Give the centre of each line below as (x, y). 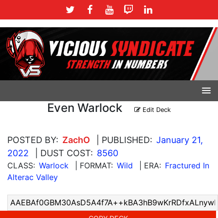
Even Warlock (85, 108)
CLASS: (21, 165)
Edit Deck (156, 109)
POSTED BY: (33, 140)
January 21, (180, 140)
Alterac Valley (33, 177)
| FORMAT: (94, 165)
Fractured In (187, 165)
